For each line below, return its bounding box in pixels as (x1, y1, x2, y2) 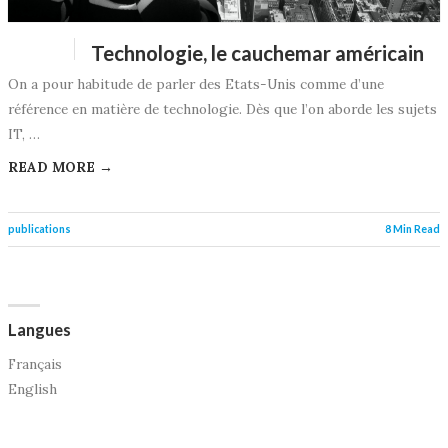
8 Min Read (385, 222, 440, 235)
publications (8, 222, 71, 235)
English (8, 379, 57, 398)
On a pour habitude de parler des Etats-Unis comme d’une (8, 74, 384, 93)
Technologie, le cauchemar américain (91, 40, 424, 65)
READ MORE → (8, 157, 113, 176)
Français (8, 354, 62, 373)
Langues (8, 319, 71, 339)
